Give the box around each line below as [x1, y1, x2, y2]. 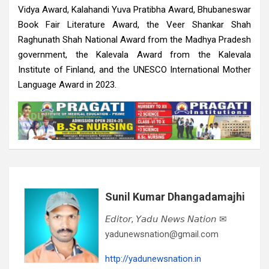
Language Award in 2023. [18, 79, 116, 90]
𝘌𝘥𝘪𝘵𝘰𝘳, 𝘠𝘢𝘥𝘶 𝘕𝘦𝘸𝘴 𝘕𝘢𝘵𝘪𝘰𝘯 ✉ [105, 214, 227, 225]
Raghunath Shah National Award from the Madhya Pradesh [18, 34, 251, 45]
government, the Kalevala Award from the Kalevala [18, 49, 251, 60]
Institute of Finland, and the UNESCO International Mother [18, 64, 251, 75]
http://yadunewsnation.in [105, 253, 201, 265]
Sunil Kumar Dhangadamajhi [105, 190, 245, 204]
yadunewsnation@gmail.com [105, 229, 219, 240]
